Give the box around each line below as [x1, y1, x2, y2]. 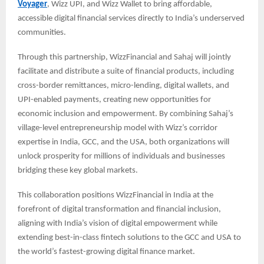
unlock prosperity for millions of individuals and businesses [18, 152, 225, 161]
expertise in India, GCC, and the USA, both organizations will [18, 138, 229, 147]
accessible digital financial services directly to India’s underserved [18, 14, 245, 24]
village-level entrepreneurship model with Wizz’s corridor [18, 124, 217, 133]
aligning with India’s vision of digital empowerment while [18, 219, 217, 229]
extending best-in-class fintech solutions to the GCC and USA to [18, 233, 241, 243]
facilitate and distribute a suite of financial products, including [18, 67, 234, 77]
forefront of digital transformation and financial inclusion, [18, 205, 221, 214]
